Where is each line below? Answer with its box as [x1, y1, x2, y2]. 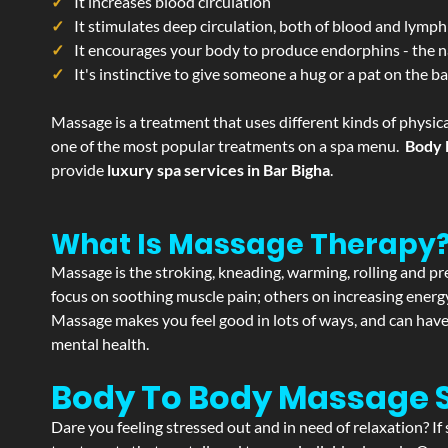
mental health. [51, 334, 149, 353]
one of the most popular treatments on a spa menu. [51, 136, 405, 155]
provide [51, 160, 104, 179]
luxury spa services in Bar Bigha [104, 160, 330, 179]
